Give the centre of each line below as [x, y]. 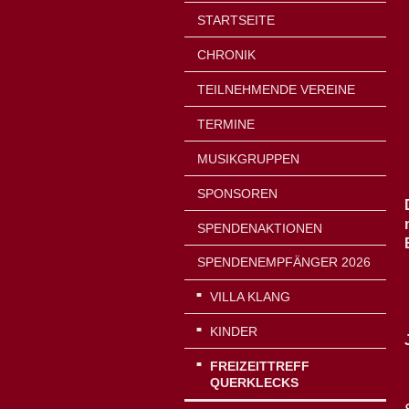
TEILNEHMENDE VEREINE [276, 90]
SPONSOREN [237, 193]
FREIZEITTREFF [260, 367]
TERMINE [226, 124]
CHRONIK [226, 55]
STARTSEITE [236, 21]
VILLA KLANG [250, 297]
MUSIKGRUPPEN [248, 158]
